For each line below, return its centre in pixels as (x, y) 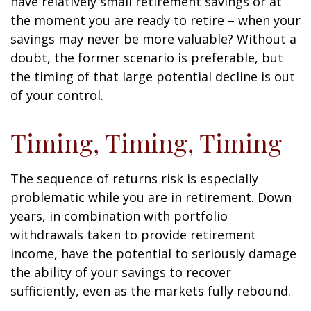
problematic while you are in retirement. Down (151, 197)
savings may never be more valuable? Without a (153, 39)
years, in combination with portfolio (119, 216)
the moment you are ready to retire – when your (155, 20)
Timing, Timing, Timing (146, 142)
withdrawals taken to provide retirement (133, 235)
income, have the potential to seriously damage (153, 253)
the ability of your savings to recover (121, 272)
